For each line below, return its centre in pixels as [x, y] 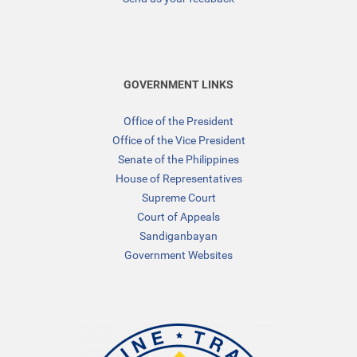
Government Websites [178, 255]
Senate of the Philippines [178, 159]
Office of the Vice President [178, 140]
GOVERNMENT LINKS [178, 84]
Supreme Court [178, 197]
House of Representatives [178, 178]
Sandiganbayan [178, 235]
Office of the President [178, 121]
